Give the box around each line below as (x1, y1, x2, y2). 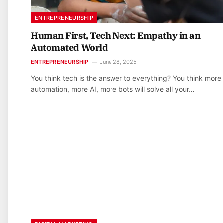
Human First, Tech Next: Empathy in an (31, 30, 201, 42)
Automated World (31, 42, 108, 54)
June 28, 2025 (99, 58, 137, 66)
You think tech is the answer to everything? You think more (31, 74, 221, 83)
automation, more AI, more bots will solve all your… (31, 85, 195, 94)
